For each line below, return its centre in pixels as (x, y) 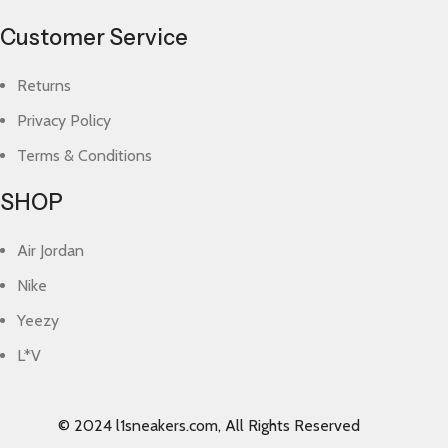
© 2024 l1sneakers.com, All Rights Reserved (209, 425)
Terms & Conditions (85, 155)
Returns (44, 85)
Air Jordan (51, 250)
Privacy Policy (64, 120)
